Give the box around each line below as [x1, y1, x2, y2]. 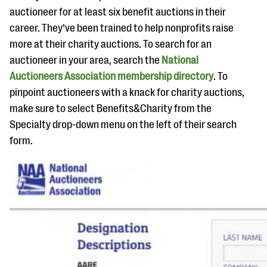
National [162, 54, 198, 66]
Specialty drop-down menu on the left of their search [10, 119, 237, 131]
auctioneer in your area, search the [10, 54, 162, 66]
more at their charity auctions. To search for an [10, 38, 212, 50]
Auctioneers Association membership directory [10, 70, 213, 82]
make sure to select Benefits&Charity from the [10, 103, 212, 114]
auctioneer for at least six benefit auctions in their [10, 6, 226, 18]
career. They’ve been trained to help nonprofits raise [10, 22, 234, 34]
